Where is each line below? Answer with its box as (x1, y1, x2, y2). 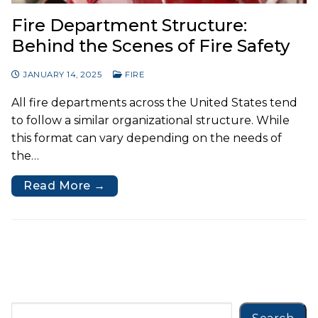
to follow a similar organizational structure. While (11, 113, 290, 127)
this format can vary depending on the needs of (11, 131, 282, 145)
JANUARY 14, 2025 (23, 69, 102, 79)
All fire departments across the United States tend (11, 95, 297, 109)
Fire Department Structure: (11, 14, 247, 35)
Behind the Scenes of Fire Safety (11, 35, 290, 56)
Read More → (23, 178, 106, 192)
